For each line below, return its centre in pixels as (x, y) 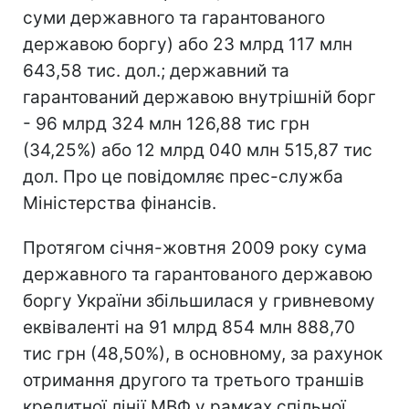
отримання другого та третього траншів (194, 380)
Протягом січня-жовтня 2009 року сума (195, 247)
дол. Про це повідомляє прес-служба (183, 176)
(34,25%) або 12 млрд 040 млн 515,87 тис (198, 150)
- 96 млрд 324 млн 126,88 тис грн (166, 123)
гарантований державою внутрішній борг (199, 97)
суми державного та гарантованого (174, 17)
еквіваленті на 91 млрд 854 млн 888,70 (189, 327)
